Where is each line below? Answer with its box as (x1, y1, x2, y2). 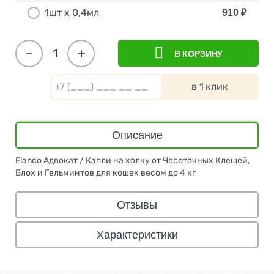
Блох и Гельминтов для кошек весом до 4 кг (15, 167, 196, 178)
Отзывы (117, 198, 157, 211)
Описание (111, 128, 163, 141)
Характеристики (96, 228, 178, 241)
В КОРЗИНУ (174, 49, 223, 59)
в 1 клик (191, 81, 228, 93)
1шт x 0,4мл (45, 7, 99, 19)
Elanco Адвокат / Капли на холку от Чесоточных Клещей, (15, 155, 250, 166)
